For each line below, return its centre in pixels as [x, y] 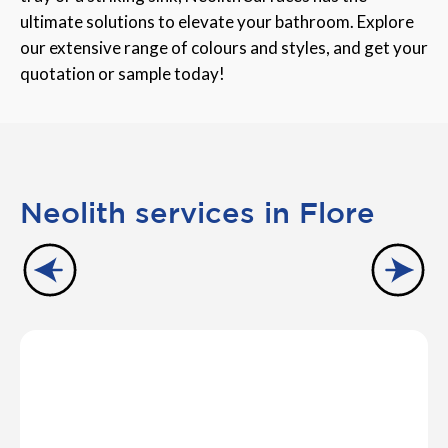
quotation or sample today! [122, 73]
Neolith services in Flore [197, 211]
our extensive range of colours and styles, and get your [224, 47]
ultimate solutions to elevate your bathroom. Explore [217, 21]
